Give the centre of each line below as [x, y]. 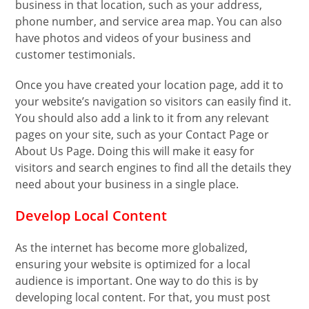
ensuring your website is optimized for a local [133, 265]
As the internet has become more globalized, [132, 248]
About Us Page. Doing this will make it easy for [135, 151]
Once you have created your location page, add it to [150, 85]
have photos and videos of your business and [133, 38]
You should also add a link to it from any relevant [142, 118]
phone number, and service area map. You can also [149, 22]
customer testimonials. [77, 55]
